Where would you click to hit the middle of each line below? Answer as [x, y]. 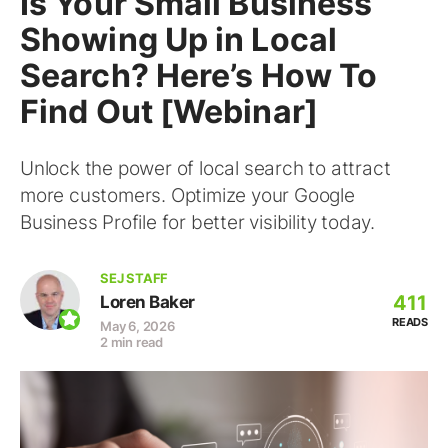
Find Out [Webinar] [169, 111]
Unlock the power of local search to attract [205, 168]
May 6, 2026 [137, 326]
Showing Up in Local [178, 39]
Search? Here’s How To [199, 75]
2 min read [131, 342]
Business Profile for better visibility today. [197, 222]
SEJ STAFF [134, 278]
